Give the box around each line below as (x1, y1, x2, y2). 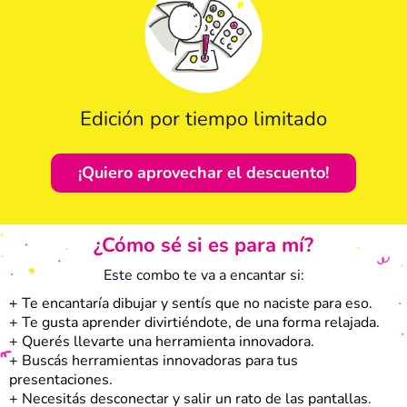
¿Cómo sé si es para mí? (94, 232, 313, 260)
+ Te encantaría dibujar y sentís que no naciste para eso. (9, 293, 372, 314)
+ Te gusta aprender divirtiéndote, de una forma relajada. (9, 313, 380, 333)
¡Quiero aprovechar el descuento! (78, 162, 329, 184)
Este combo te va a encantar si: (103, 265, 304, 286)
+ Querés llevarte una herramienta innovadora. (9, 332, 314, 352)
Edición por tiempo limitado (80, 105, 327, 134)
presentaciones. (9, 370, 113, 391)
